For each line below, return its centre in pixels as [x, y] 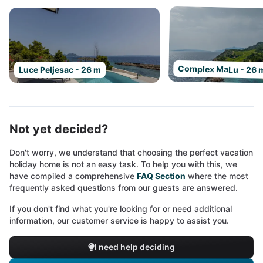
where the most [217, 176]
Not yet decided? [59, 129]
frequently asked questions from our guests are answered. [124, 188]
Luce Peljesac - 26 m [60, 70]
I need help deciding [134, 247]
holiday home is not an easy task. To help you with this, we [123, 164]
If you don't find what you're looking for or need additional [121, 209]
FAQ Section [161, 176]
